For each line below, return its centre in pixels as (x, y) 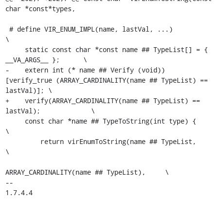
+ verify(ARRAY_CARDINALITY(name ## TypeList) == (102, 100)
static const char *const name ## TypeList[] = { (15, 49)
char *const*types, (40, 9)
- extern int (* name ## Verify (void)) (85, 70)
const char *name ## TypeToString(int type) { (15, 121)
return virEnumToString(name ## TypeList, (23, 141)
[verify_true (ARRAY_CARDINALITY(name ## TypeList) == (106, 80)
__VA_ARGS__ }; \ (46, 60)
